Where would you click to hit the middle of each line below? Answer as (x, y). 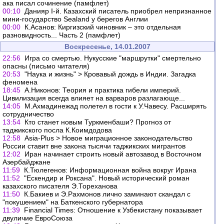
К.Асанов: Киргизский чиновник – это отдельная (103, 27)
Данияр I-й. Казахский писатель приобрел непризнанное (118, 11)
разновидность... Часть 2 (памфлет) (61, 35)
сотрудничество (28, 114)
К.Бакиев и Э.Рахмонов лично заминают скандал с (107, 194)
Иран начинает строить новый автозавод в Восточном (113, 154)
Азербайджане (26, 162)
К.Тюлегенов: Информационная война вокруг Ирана (110, 170)
